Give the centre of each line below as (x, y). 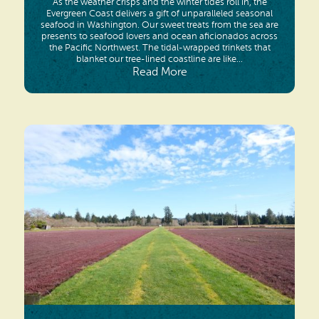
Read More (159, 72)
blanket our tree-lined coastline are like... (159, 58)
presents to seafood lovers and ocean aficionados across (159, 36)
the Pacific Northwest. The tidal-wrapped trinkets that (159, 47)
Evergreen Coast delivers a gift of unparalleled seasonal (159, 13)
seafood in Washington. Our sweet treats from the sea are (159, 24)
